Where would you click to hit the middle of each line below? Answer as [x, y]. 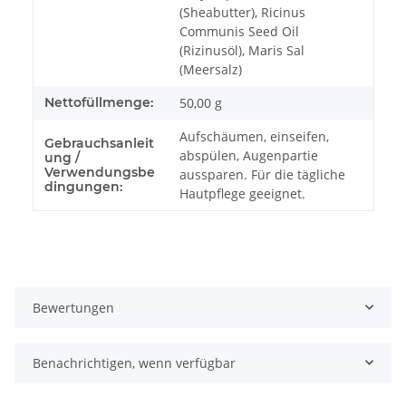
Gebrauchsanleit [99, 143]
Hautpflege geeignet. [242, 193]
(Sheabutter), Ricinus [242, 12]
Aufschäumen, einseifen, [254, 136]
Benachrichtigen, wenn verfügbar [134, 362]
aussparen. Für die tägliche [262, 174]
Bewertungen [73, 307]
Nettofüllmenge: [99, 102]
